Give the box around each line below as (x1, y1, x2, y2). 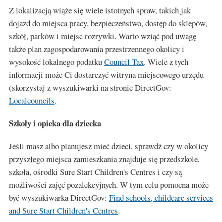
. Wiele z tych (144, 56, 188, 67)
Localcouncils (9, 95, 55, 106)
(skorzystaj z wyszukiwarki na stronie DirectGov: (9, 82, 171, 93)
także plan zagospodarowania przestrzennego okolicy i (9, 43, 184, 55)
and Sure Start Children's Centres (9, 205, 118, 216)
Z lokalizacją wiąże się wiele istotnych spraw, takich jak (9, 4, 191, 16)
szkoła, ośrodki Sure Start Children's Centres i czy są (9, 166, 182, 177)
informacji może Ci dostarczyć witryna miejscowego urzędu (9, 69, 204, 80)
